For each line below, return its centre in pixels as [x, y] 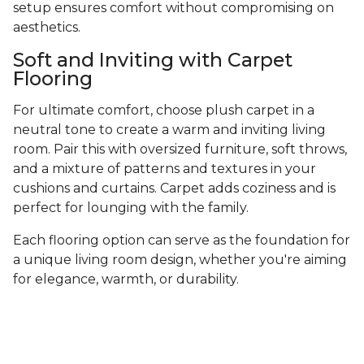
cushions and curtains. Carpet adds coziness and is [174, 188]
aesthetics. [47, 28]
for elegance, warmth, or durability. [126, 279]
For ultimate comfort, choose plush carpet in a [164, 110]
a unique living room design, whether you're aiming [180, 260]
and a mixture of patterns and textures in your [165, 169]
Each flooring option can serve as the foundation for [182, 240]
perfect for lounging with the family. [131, 208]
